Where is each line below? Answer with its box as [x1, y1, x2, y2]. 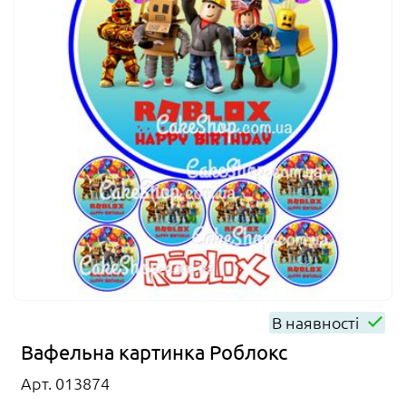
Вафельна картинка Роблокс [21, 340, 287, 364]
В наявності [272, 312, 362, 333]
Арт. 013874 [21, 372, 110, 394]
